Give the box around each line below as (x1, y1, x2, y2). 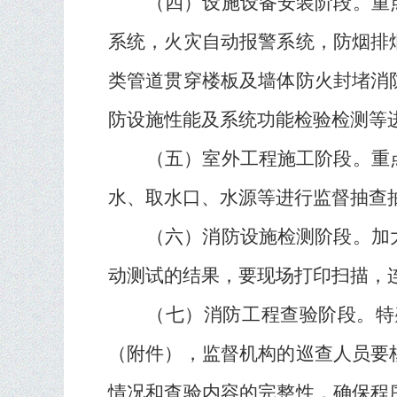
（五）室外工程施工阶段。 (146, 148, 371, 169)
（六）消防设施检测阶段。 (146, 226, 371, 247)
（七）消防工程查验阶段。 (146, 304, 376, 325)
